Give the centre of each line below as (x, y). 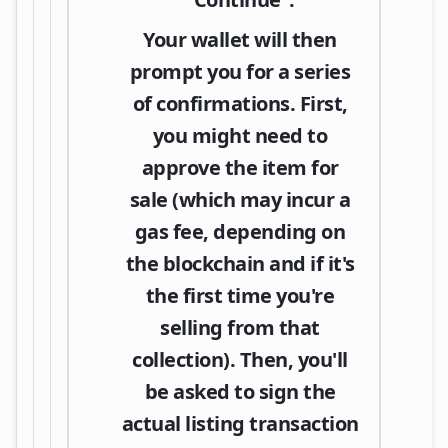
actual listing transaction (240, 423)
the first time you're (240, 295)
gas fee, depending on (240, 231)
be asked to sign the (240, 391)
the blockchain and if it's (240, 263)
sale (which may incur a (240, 199)
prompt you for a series (240, 71)
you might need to (240, 135)
